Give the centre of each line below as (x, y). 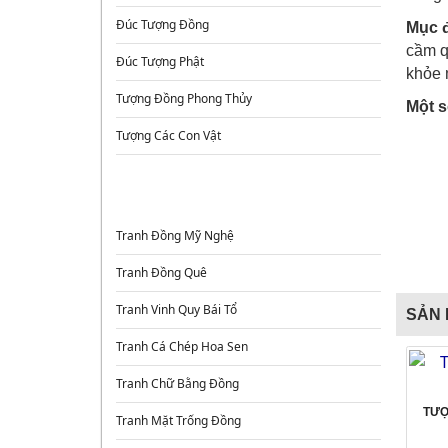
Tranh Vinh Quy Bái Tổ (177, 309)
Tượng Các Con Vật (169, 135)
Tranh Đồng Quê (162, 272)
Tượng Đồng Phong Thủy (184, 98)
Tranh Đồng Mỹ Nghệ (175, 235)
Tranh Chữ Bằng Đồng (178, 383)
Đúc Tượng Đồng (163, 24)
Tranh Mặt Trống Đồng (179, 420)
